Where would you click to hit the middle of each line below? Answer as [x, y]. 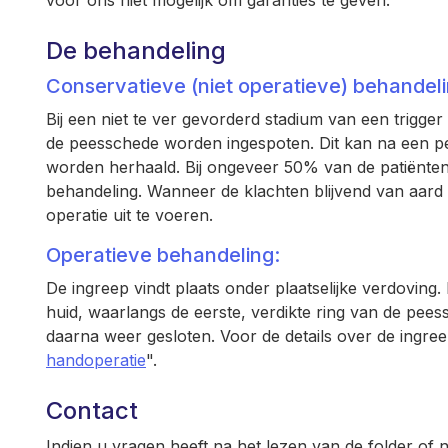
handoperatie [96, 360]
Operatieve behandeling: [163, 255]
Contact [92, 410]
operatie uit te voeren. [129, 215]
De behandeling [136, 50]
